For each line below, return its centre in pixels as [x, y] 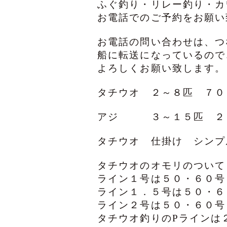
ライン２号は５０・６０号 [162, 205]
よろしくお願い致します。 [162, 68]
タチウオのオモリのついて [162, 166]
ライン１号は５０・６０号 [162, 179]
